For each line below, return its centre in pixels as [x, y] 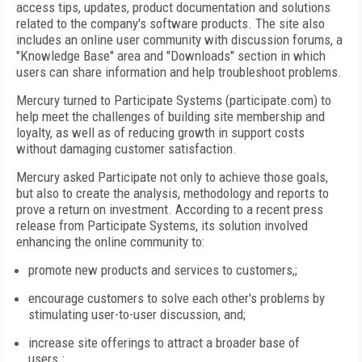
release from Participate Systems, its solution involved [162, 225]
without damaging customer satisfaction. [126, 149]
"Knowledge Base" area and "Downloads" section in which [171, 56]
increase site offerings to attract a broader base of [164, 343]
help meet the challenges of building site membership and [170, 116]
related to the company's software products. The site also [170, 23]
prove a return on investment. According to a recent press [170, 209]
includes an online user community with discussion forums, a [179, 40]
